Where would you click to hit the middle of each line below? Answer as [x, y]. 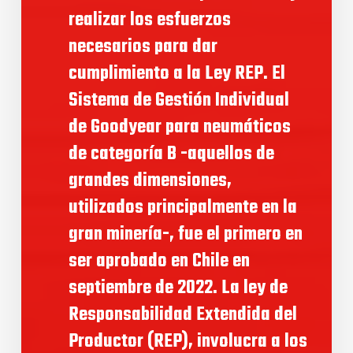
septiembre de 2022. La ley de [178, 288]
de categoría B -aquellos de [171, 154]
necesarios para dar [143, 47]
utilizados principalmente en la [182, 208]
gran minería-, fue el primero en [185, 235]
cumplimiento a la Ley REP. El [176, 74]
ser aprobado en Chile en [159, 262]
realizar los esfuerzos [149, 20]
